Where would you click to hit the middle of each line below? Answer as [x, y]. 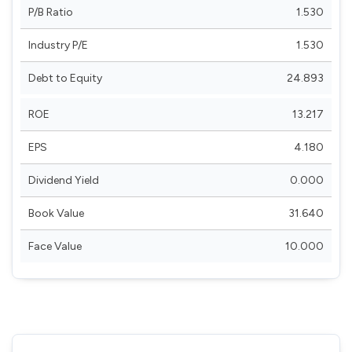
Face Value [55, 246]
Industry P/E [58, 45]
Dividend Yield [64, 180]
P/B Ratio [51, 12]
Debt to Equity [65, 78]
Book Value [56, 213]
